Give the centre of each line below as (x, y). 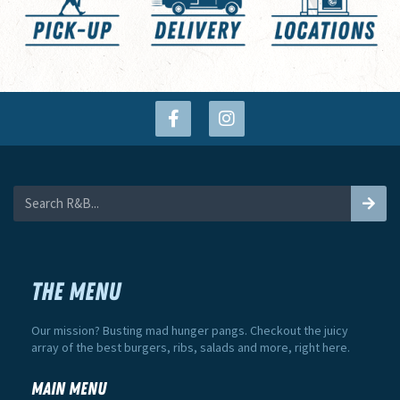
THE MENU (76, 291)
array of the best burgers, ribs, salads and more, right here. (191, 347)
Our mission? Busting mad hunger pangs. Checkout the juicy (190, 330)
